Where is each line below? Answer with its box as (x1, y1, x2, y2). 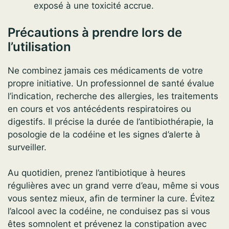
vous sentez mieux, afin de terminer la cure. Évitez (8, 193, 215, 204)
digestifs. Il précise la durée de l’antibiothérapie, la (8, 116, 214, 127)
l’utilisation (8, 39, 71, 54)
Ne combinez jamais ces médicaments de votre (8, 65, 203, 76)
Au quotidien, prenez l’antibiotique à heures (8, 168, 186, 178)
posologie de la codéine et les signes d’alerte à (8, 129, 200, 140)
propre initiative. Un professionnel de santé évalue (8, 78, 214, 88)
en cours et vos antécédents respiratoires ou (8, 103, 191, 114)
